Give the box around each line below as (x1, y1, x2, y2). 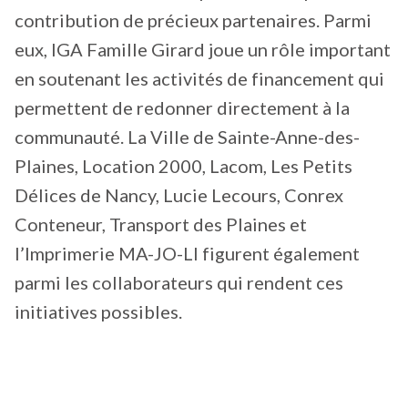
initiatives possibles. (15, 300, 182, 322)
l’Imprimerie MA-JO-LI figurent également (15, 241, 360, 264)
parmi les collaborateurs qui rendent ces (15, 270, 343, 293)
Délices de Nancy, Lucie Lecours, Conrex (15, 183, 343, 206)
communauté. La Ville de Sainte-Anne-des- (15, 125, 360, 148)
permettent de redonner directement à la (15, 96, 350, 118)
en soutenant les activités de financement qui (15, 66, 384, 89)
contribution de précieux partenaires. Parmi (15, 8, 372, 31)
